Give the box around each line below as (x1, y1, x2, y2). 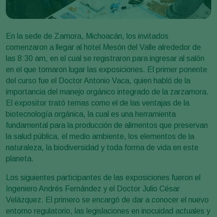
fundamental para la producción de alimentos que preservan (6, 121, 208, 129)
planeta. (6, 154, 34, 163)
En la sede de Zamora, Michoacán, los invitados (6, 31, 169, 40)
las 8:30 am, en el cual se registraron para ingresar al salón (6, 54, 204, 62)
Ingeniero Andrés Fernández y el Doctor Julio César (6, 184, 180, 193)
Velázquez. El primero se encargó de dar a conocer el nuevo (6, 195, 209, 204)
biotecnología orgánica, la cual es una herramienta (6, 109, 176, 118)
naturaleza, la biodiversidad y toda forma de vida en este (6, 143, 199, 152)
